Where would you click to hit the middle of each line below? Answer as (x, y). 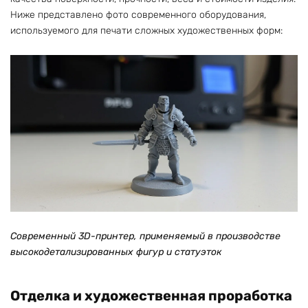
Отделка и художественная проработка (151, 295)
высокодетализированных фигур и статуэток (116, 252)
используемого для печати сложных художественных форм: (146, 30)
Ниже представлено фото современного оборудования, (138, 14)
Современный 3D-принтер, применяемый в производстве (145, 236)
